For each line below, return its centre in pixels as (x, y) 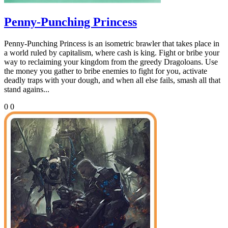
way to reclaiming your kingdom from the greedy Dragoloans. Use (111, 62)
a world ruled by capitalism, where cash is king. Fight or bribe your (112, 53)
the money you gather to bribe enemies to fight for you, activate (106, 71)
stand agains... (27, 90)
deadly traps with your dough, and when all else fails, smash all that (112, 80)
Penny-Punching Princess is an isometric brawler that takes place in (112, 44)
